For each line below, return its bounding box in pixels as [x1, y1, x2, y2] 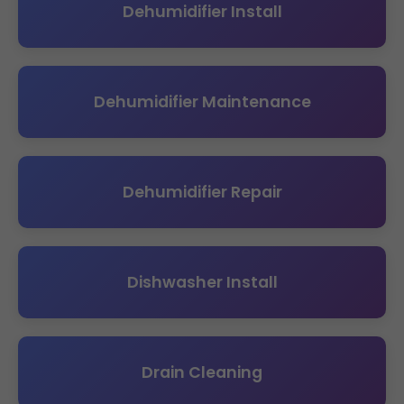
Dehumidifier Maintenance [93, 90, 311, 113]
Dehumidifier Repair [122, 180, 282, 203]
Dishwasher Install [126, 271, 278, 293]
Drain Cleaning [142, 361, 262, 383]
